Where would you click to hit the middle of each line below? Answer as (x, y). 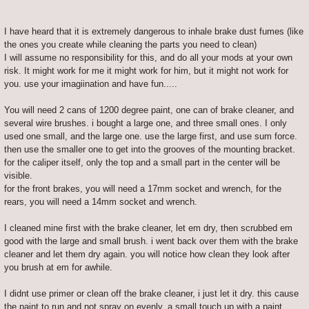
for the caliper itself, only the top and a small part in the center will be (142, 162)
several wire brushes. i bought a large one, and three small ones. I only (146, 123)
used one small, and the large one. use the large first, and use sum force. (151, 136)
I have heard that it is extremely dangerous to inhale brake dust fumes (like (154, 31)
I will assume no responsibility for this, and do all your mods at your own (148, 57)
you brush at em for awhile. (58, 267)
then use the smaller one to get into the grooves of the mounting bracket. (150, 149)
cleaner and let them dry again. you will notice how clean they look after (147, 254)
